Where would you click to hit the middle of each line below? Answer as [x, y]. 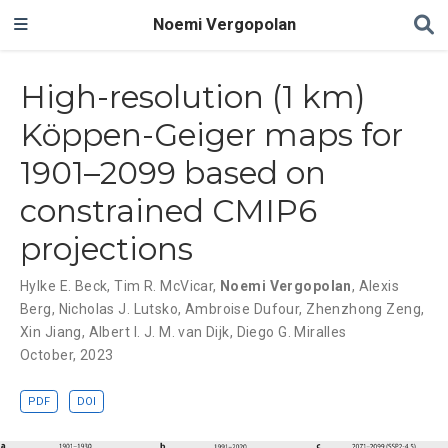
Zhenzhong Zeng [363, 308]
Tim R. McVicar [164, 285]
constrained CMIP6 [168, 210]
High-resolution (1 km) [192, 96]
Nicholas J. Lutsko [118, 308]
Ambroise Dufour [242, 308]
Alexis [379, 285]
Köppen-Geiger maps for [211, 134]
